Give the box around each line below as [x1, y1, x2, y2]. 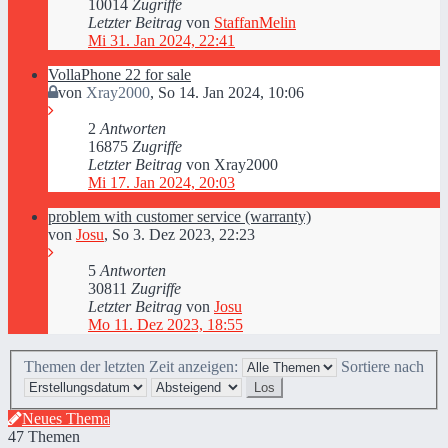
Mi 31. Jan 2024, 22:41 [88, 32, 235, 49]
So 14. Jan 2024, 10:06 [158, 84, 304, 101]
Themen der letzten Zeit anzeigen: [24, 357, 242, 375]
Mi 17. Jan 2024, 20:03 [88, 174, 235, 191]
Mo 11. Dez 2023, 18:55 [88, 316, 243, 333]
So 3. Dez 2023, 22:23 [112, 226, 255, 243]
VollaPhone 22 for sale [48, 66, 191, 83]
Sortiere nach [341, 357, 424, 375]
